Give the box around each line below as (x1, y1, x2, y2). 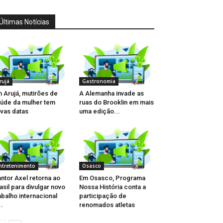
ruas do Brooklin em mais (79, 99, 154, 107)
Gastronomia (82, 78, 115, 85)
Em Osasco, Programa (79, 174, 145, 182)
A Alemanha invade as (79, 90, 144, 98)
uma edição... (79, 108, 120, 115)
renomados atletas (79, 201, 135, 209)
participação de (79, 192, 126, 200)
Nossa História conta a (79, 183, 146, 191)
